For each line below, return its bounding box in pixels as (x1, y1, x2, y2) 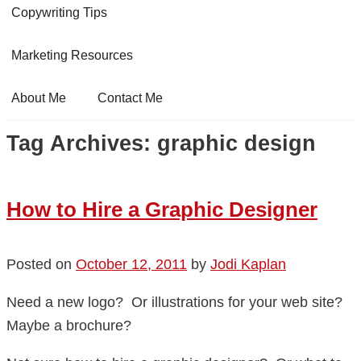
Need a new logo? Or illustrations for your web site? (6, 293, 342, 310)
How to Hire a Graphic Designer (6, 197, 317, 222)
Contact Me (98, 91, 164, 106)
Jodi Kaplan (210, 255, 286, 272)
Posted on (6, 255, 76, 272)
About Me (11, 91, 67, 106)
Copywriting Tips (11, 6, 108, 20)
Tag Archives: (6, 131, 157, 156)
